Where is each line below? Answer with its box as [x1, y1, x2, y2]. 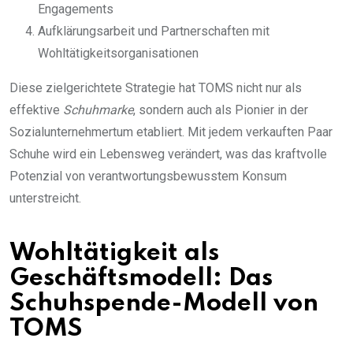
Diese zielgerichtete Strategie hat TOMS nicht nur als [9, 80, 302, 95]
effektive [9, 102, 63, 117]
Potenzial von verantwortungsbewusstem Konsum [9, 168, 287, 184]
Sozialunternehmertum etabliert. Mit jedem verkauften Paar [9, 124, 333, 139]
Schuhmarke [63, 102, 133, 117]
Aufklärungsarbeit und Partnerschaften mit [38, 23, 269, 39]
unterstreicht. [9, 190, 81, 206]
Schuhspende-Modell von [9, 291, 318, 316]
